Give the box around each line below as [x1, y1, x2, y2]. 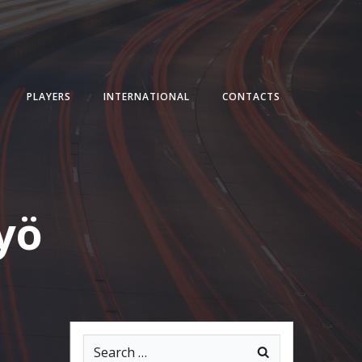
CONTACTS [222, 90, 281, 103]
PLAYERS [27, 90, 72, 103]
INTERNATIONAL [103, 90, 191, 103]
